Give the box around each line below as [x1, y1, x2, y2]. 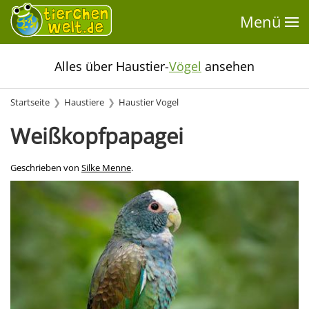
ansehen [201, 58, 255, 74]
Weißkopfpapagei [10, 121, 183, 150]
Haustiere [64, 97, 104, 108]
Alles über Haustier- [54, 58, 169, 74]
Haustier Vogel [119, 97, 179, 108]
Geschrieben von [10, 162, 81, 174]
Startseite [10, 97, 50, 108]
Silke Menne [81, 162, 131, 174]
